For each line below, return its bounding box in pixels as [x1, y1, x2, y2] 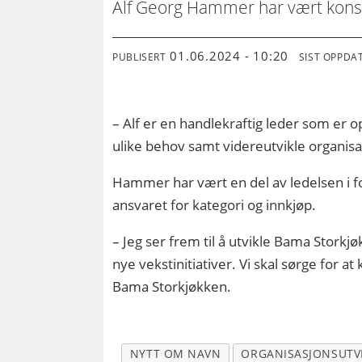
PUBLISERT [112, 49, 166, 63]
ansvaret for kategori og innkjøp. [112, 196, 317, 215]
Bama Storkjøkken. [112, 277, 232, 297]
